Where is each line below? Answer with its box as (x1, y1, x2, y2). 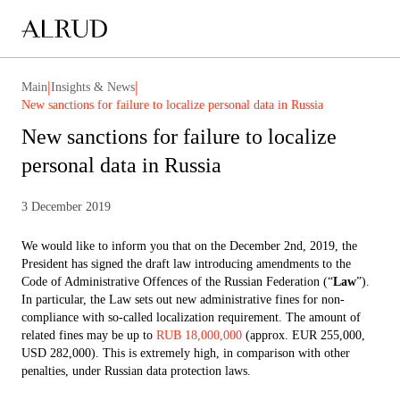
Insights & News (51, 79, 135, 94)
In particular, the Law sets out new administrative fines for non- (21, 293, 345, 306)
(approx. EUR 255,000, (242, 329, 365, 342)
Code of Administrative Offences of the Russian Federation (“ (21, 275, 333, 288)
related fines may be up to (21, 329, 156, 342)
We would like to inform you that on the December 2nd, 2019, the (21, 239, 357, 253)
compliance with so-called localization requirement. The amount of (21, 311, 361, 324)
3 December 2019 (21, 200, 111, 213)
